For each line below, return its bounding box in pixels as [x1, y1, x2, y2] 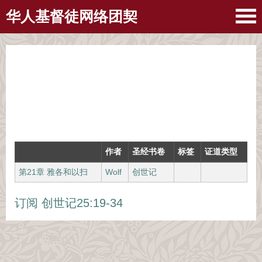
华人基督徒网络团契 [6, 8, 137, 25]
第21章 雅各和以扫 [19, 167, 88, 177]
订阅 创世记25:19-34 [15, 196, 123, 209]
